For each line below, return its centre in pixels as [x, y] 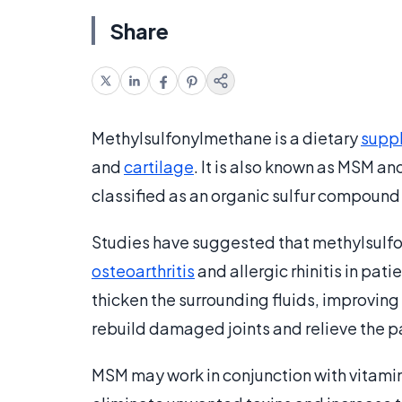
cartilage [159, 167]
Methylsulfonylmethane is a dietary [226, 138]
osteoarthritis [143, 271]
